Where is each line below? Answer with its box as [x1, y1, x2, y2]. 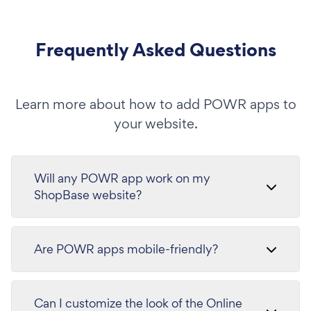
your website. [113, 114, 198, 133]
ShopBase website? [34, 186, 142, 203]
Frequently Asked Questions [35, 36, 276, 62]
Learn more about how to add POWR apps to [15, 94, 296, 113]
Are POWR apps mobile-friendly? [34, 240, 218, 257]
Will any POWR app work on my [34, 169, 210, 186]
